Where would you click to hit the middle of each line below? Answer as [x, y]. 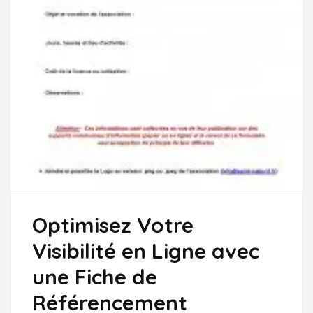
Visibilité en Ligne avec [146, 250]
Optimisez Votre [113, 225]
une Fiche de [95, 276]
